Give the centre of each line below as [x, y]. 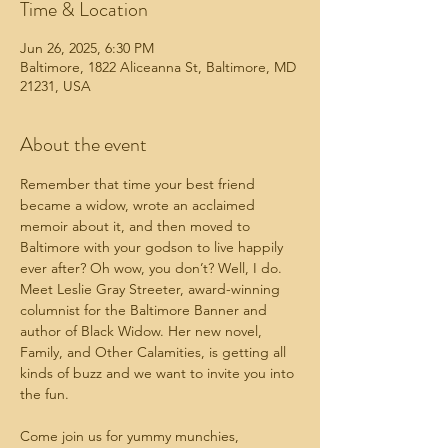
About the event [83, 144]
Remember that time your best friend [139, 184]
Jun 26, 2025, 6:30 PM [87, 48]
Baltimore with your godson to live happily [153, 247]
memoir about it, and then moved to [137, 226]
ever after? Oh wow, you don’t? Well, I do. [153, 268]
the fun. [44, 394]
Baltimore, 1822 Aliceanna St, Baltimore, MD [158, 67]
